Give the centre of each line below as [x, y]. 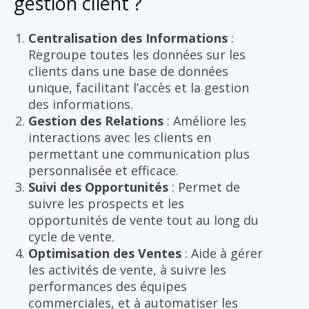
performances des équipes [108, 286]
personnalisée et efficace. [103, 170]
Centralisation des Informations [128, 38]
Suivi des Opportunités [98, 187]
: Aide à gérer [222, 253]
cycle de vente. [71, 236]
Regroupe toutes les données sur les [137, 54]
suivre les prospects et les [106, 203]
